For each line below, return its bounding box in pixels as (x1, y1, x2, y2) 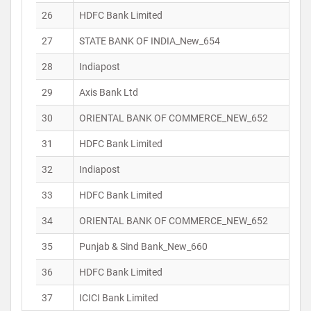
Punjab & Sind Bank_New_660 (79, 241, 208, 252)
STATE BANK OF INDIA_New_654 (79, 35, 220, 47)
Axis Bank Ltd (79, 87, 138, 98)
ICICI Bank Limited (79, 292, 158, 303)
